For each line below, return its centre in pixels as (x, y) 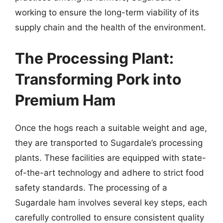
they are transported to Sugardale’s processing (109, 143)
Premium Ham (65, 100)
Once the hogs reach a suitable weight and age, (111, 128)
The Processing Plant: (94, 58)
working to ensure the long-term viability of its (107, 12)
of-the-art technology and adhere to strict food (110, 172)
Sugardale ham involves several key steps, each (111, 202)
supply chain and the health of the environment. (111, 27)
